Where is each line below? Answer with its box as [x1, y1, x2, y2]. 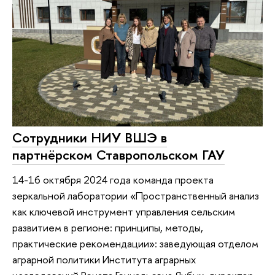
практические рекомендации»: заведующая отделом [12, 236, 258, 250]
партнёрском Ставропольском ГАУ [12, 145, 225, 165]
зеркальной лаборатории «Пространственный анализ [12, 188, 259, 203]
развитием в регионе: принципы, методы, [12, 220, 203, 234]
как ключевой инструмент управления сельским [12, 204, 235, 219]
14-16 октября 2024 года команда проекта [12, 172, 214, 187]
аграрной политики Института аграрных [12, 252, 196, 266]
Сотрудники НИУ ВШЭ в [12, 128, 167, 147]
